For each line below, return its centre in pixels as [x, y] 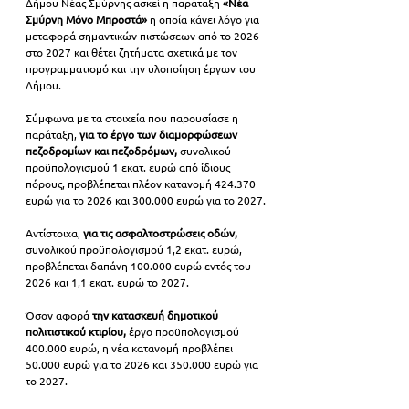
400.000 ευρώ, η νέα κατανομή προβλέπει [131, 348]
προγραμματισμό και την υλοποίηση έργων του [142, 68]
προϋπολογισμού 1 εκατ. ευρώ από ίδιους [129, 167]
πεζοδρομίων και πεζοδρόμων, [101, 151]
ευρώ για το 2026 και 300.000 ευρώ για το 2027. [146, 200]
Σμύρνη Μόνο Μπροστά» [86, 19]
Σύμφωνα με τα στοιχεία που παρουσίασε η [133, 118]
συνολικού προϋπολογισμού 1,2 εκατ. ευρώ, [135, 249]
